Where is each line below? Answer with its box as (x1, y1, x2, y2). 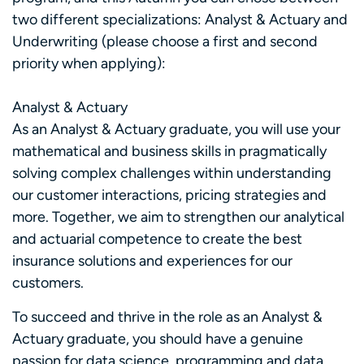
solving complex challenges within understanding (12, 164, 331, 183)
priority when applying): (12, 54, 166, 73)
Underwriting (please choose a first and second (12, 32, 318, 51)
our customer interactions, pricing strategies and (12, 186, 327, 205)
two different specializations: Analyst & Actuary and (12, 11, 348, 29)
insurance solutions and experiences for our (12, 252, 292, 271)
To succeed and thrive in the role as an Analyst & (12, 307, 323, 326)
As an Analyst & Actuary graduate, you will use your (12, 120, 340, 139)
